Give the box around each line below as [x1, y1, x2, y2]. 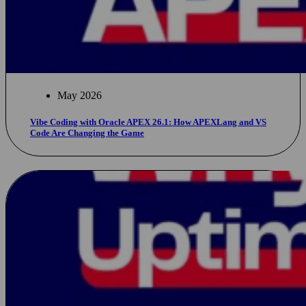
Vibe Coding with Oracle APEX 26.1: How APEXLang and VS [30, 116, 266, 127]
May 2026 [57, 89, 102, 101]
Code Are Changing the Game [30, 127, 144, 138]
